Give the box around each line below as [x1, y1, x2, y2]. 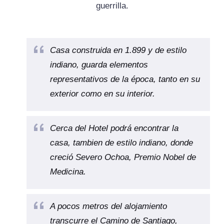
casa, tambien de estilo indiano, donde [50, 138, 193, 148]
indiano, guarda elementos [50, 60, 148, 70]
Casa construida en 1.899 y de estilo [50, 45, 186, 55]
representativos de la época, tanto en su [50, 74, 200, 84]
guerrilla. [95, 1, 128, 11]
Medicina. [50, 167, 86, 177]
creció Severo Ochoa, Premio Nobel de [50, 152, 196, 162]
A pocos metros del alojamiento [50, 201, 167, 211]
